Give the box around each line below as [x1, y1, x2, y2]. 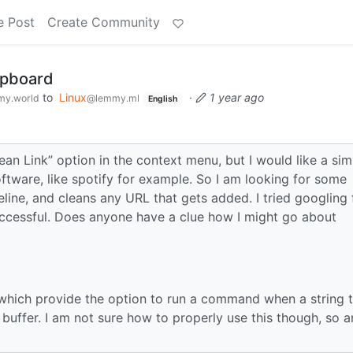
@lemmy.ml [87, 92, 139, 104]
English [147, 94, 177, 104]
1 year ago [209, 91, 264, 104]
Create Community [47, 14, 160, 30]
